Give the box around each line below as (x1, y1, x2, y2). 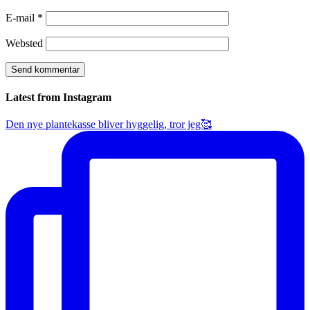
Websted (6, 37, 43, 49)
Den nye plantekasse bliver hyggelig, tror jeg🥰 (6, 118, 212, 131)
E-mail (6, 11, 37, 24)
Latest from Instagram (6, 91, 111, 103)
